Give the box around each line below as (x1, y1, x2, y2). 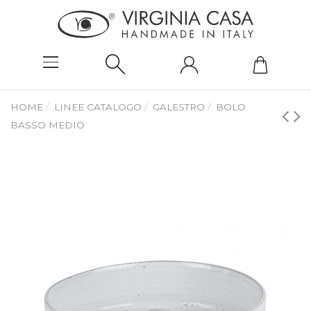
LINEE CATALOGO (54, 101, 142, 113)
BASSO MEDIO (10, 119, 85, 131)
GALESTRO (153, 101, 205, 113)
